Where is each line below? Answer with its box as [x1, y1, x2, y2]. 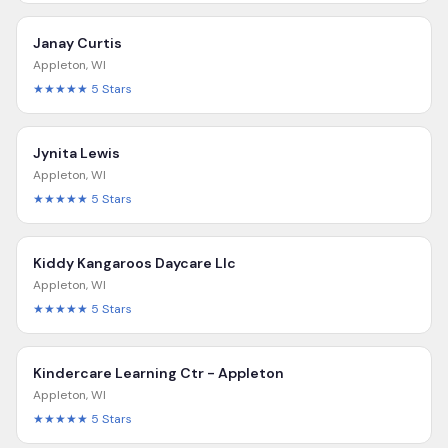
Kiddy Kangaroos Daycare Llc [33, 254, 236, 272]
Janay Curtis [33, 34, 122, 52]
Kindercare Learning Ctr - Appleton [33, 364, 284, 382]
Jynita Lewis [33, 144, 120, 162]
